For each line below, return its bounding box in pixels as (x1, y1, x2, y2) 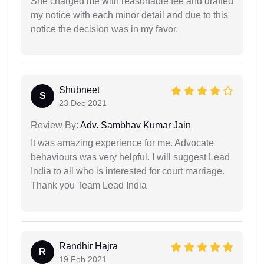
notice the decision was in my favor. (31, 24, 178, 34)
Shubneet (59, 84, 100, 95)
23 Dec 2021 (59, 98, 107, 108)
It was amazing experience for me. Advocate (31, 137, 214, 148)
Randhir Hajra (59, 240, 118, 251)
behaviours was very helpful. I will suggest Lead (31, 151, 230, 162)
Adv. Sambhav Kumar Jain (78, 120, 191, 130)
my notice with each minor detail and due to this (31, 9, 228, 20)
